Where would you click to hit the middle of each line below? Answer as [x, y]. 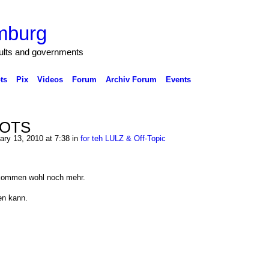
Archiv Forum [131, 79]
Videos [50, 79]
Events [178, 79]
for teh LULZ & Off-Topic [123, 138]
